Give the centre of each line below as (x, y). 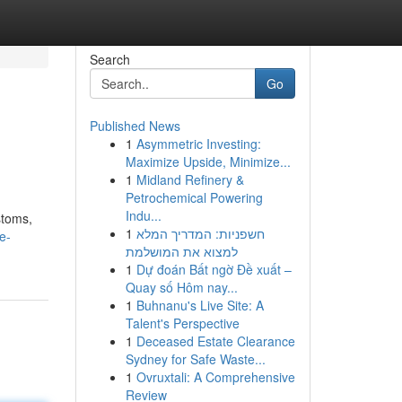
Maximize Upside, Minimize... (208, 162)
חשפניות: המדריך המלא (200, 233)
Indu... (143, 215)
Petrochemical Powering (194, 197)
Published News (135, 126)
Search (109, 59)
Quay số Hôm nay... (181, 287)
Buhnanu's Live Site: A (200, 305)
